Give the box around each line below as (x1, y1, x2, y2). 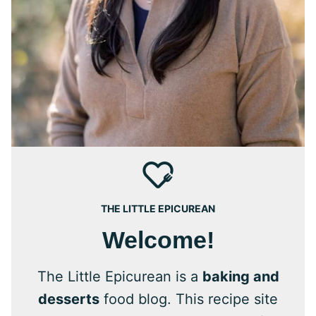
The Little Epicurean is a (37, 267, 202, 285)
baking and (202, 267, 279, 285)
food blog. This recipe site (99, 290, 278, 308)
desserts (38, 290, 99, 308)
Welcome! (102, 226, 214, 253)
